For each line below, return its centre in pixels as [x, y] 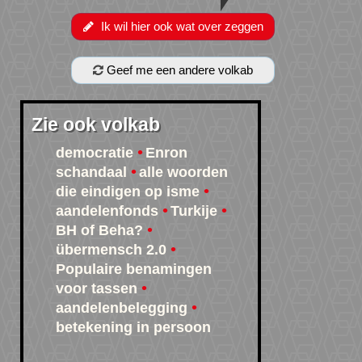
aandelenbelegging [122, 308]
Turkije [194, 211]
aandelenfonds [107, 211]
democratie [95, 153]
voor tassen [97, 289]
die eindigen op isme [128, 192]
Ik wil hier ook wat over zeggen [182, 27]
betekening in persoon [133, 328]
